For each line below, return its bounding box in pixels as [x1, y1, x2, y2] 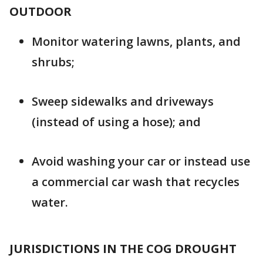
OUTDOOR [9, 4, 72, 19]
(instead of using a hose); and [32, 114, 201, 130]
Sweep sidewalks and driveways [32, 93, 214, 109]
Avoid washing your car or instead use [32, 153, 250, 169]
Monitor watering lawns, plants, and [32, 33, 241, 49]
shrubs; [32, 54, 75, 70]
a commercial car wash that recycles [32, 174, 240, 190]
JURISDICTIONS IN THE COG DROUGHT [9, 241, 237, 257]
